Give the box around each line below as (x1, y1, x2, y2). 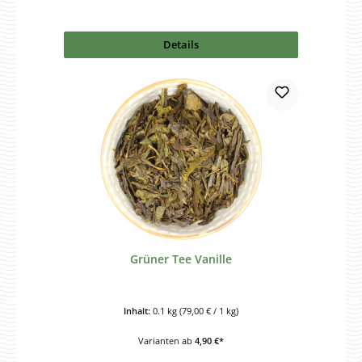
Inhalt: (124, 304, 153, 317)
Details (163, 36, 199, 52)
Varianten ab (138, 334, 195, 347)
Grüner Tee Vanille (130, 251, 232, 267)
